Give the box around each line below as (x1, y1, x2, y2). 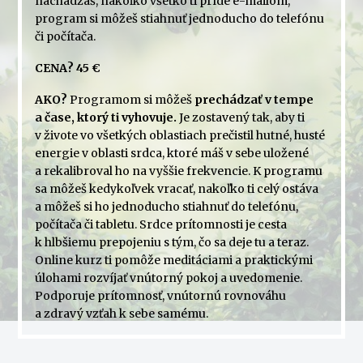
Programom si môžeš (69, 92, 194, 107)
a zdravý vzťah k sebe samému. (34, 305, 208, 321)
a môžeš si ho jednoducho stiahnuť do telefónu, (34, 199, 298, 214)
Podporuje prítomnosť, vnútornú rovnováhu (34, 288, 286, 303)
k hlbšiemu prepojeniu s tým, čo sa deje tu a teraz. (34, 234, 309, 250)
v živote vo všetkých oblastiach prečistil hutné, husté (34, 127, 325, 143)
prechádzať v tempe (194, 92, 314, 107)
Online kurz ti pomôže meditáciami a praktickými (34, 252, 313, 267)
